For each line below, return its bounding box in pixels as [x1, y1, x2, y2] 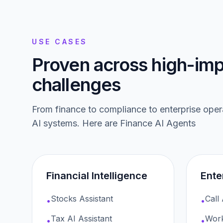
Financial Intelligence [46, 170, 147, 182]
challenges [32, 74, 121, 96]
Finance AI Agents [120, 118, 196, 128]
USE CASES [32, 37, 88, 46]
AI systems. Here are [32, 118, 120, 128]
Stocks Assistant [51, 194, 113, 204]
